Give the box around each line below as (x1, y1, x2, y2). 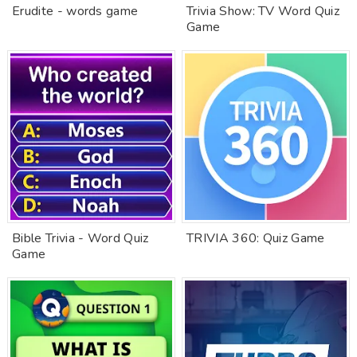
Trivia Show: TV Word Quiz (186, 2, 340, 20)
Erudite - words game (12, 2, 139, 20)
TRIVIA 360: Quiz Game (186, 229, 325, 247)
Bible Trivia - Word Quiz (12, 229, 149, 247)
